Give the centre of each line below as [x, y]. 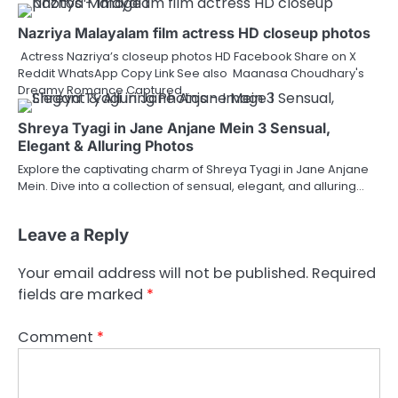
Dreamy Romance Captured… [104, 91]
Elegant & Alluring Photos [106, 146]
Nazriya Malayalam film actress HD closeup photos [194, 33]
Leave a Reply [73, 235]
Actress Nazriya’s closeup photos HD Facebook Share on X [187, 57]
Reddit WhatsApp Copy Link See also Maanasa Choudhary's [191, 74]
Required [344, 273]
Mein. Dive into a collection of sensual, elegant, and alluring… [191, 187]
